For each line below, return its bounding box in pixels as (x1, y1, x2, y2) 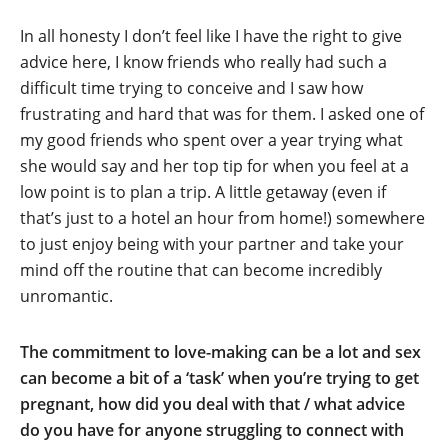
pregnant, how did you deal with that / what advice (20, 393, 405, 415)
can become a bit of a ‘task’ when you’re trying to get (20, 367, 419, 389)
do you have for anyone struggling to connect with (20, 419, 404, 441)
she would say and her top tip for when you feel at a (20, 155, 409, 177)
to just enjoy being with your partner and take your (20, 233, 404, 255)
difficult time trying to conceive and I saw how (20, 77, 363, 99)
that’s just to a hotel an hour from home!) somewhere (20, 207, 425, 229)
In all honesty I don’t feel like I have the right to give (20, 25, 402, 47)
